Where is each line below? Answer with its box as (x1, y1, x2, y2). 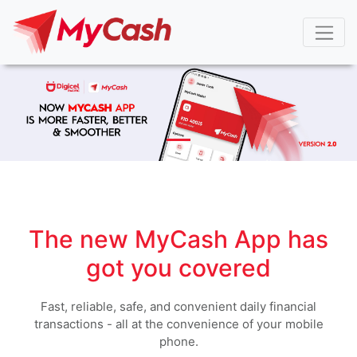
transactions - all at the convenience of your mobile (33, 316, 324, 331)
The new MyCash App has (29, 224, 328, 253)
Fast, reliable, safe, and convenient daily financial (41, 298, 316, 314)
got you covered (86, 253, 271, 282)
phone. (159, 333, 198, 349)
